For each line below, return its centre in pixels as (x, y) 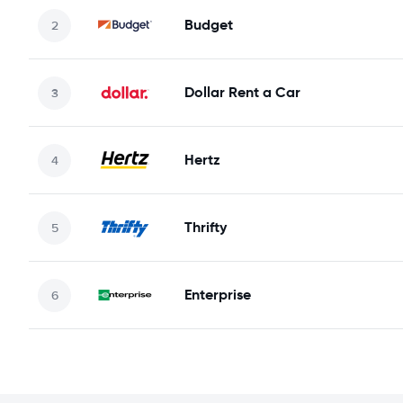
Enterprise (218, 295)
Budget (209, 25)
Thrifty (206, 227)
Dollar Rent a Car (242, 92)
